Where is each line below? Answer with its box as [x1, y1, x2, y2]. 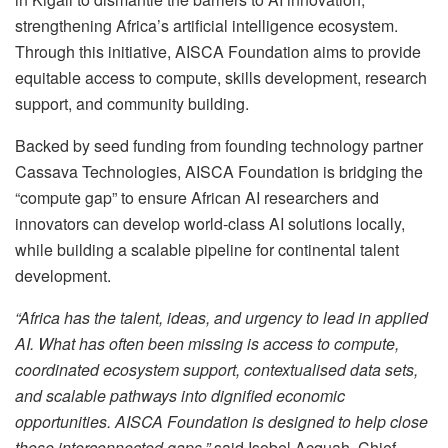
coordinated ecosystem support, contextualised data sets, [15, 358, 418, 382]
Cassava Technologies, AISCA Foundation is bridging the [15, 160, 423, 184]
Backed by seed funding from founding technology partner [15, 134, 423, 158]
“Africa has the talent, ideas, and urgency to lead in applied [15, 306, 428, 330]
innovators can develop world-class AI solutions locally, [15, 212, 405, 236]
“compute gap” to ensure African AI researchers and [15, 186, 379, 210]
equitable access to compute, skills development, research [15, 66, 427, 90]
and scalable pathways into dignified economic [15, 384, 345, 408]
